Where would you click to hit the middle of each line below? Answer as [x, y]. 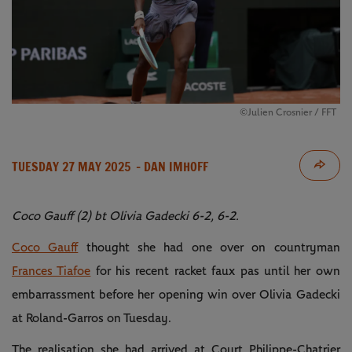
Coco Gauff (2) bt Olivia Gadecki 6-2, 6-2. [125, 216]
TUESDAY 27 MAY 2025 [71, 166]
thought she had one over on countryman [209, 247]
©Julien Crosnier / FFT [288, 112]
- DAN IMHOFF [170, 166]
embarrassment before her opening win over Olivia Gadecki [176, 294]
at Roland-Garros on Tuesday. [92, 318]
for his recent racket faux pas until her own [215, 271]
